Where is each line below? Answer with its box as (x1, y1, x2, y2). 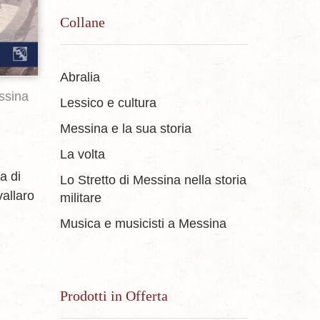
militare (59, 191, 101, 206)
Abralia (59, 70, 100, 85)
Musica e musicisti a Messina (59, 216, 226, 231)
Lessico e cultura (59, 96, 156, 111)
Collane (59, 14, 105, 30)
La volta (59, 147, 105, 162)
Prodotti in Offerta (59, 287, 168, 304)
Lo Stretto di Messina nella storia (59, 173, 246, 188)
